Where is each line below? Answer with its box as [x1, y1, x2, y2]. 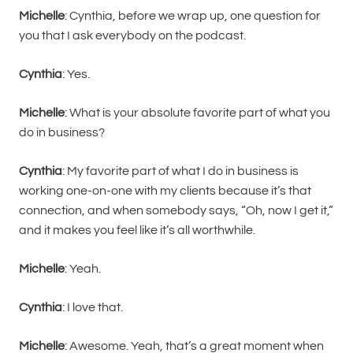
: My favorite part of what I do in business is [62, 164, 299, 177]
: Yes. [62, 67, 90, 80]
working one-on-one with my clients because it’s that [19, 184, 311, 197]
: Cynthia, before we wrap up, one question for [65, 9, 321, 22]
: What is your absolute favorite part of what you [65, 106, 330, 119]
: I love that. [62, 300, 123, 314]
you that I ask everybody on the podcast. [19, 28, 246, 42]
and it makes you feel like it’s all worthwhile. [19, 223, 255, 236]
